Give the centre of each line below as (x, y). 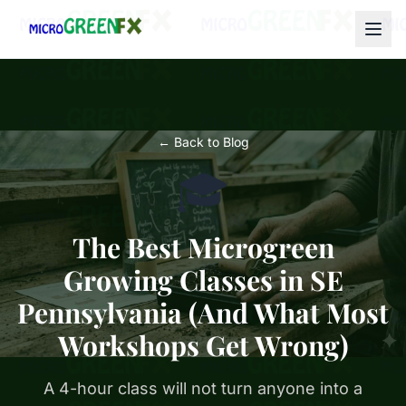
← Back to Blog (203, 142)
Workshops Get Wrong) (203, 345)
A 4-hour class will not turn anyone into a (203, 388)
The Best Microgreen (203, 247)
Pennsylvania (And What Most (203, 313)
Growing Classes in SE (203, 280)
